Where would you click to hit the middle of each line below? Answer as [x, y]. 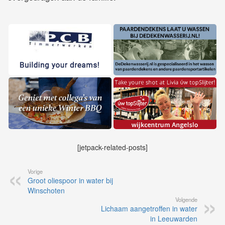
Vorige [35, 172]
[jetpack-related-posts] [113, 147]
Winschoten [46, 191]
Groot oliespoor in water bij [70, 181]
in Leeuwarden [174, 219]
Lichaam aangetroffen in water [149, 209]
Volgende [186, 200]
